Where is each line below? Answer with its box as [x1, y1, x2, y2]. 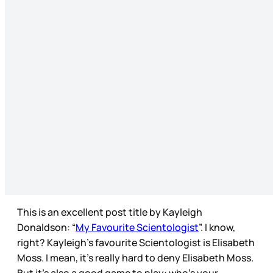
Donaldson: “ [17, 221, 76, 235]
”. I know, [199, 221, 235, 235]
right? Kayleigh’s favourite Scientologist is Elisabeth [17, 236, 255, 250]
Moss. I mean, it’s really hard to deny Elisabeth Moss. [17, 251, 253, 265]
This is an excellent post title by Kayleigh [17, 205, 202, 219]
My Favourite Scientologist [76, 221, 199, 235]
